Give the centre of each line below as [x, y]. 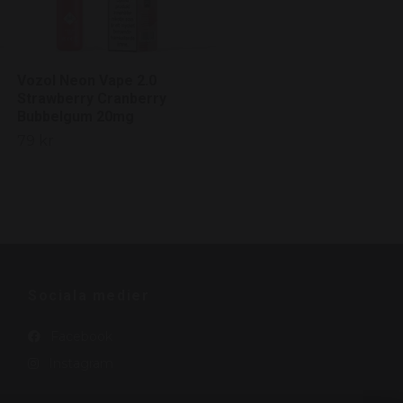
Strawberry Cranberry [92, 98]
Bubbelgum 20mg [76, 116]
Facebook [80, 336]
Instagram [79, 363]
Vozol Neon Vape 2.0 [87, 80]
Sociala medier [89, 295]
